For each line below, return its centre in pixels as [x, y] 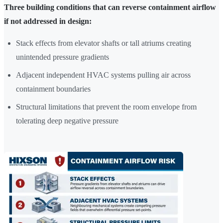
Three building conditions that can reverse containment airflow [110, 7]
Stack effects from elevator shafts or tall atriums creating [104, 43]
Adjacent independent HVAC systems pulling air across [103, 75]
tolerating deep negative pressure [67, 121]
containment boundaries [53, 89]
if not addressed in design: [48, 21]
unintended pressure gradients [62, 57]
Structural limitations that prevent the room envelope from [106, 107]
